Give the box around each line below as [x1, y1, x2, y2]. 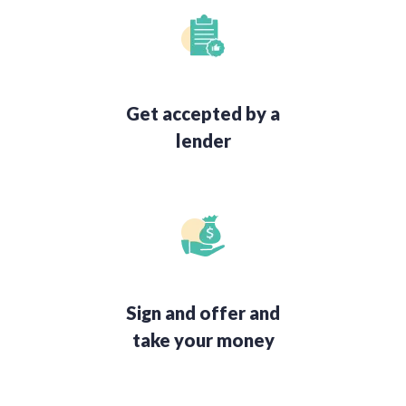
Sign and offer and [126, 302, 280, 324]
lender [175, 130, 231, 152]
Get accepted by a [126, 102, 280, 125]
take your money [131, 329, 275, 352]
